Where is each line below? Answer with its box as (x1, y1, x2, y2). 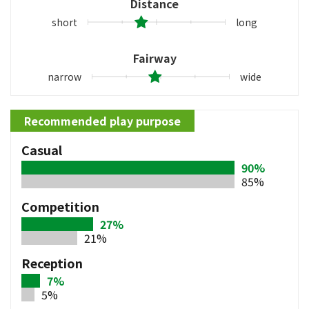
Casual (21, 140, 62, 159)
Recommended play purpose (24, 112, 181, 129)
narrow (48, 69, 81, 83)
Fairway (132, 49, 177, 66)
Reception (21, 253, 83, 272)
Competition (21, 197, 99, 215)
